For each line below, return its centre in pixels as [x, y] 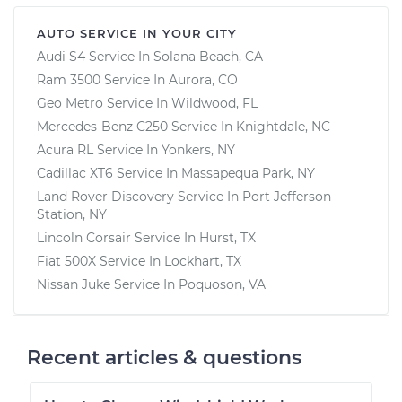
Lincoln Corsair [84, 237]
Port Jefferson [287, 196]
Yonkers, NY [198, 149]
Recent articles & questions [164, 357]
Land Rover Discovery [105, 196]
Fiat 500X [66, 261]
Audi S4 [61, 56]
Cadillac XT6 [75, 173]
